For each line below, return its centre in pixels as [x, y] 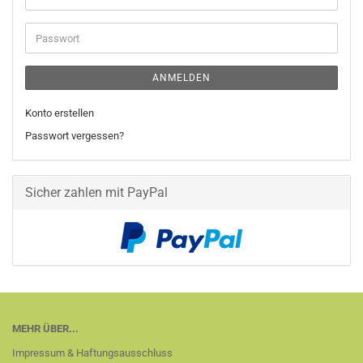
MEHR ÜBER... [45, 329]
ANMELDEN [181, 78]
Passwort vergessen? [75, 136]
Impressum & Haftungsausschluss [92, 353]
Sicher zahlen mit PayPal [96, 192]
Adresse [54, 23]
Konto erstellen [60, 113]
